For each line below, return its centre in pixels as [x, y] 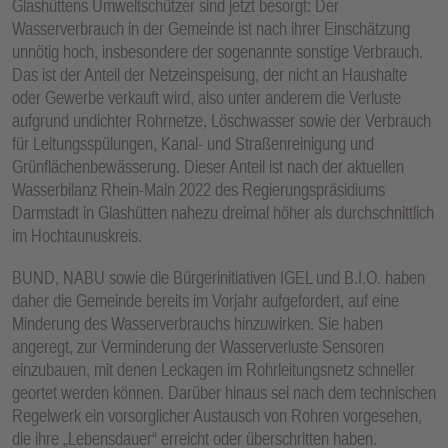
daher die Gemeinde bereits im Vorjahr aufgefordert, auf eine [205, 301]
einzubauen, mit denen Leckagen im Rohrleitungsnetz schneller [213, 370]
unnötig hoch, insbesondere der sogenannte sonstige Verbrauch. [217, 51]
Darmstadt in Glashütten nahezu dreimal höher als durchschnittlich [223, 212]
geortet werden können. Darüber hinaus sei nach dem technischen [224, 393]
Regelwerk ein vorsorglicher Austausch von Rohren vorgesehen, [217, 416]
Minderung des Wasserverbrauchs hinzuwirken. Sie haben [197, 324]
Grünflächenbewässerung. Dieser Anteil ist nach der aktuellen [208, 166]
